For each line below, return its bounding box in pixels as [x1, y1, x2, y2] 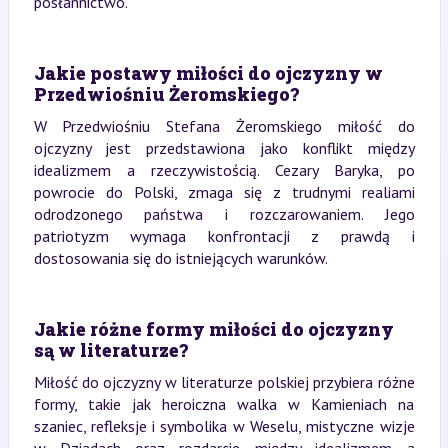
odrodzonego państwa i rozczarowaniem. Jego [33, 203, 415, 224]
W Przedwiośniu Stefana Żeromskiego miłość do [33, 115, 415, 136]
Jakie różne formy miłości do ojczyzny [33, 316, 394, 341]
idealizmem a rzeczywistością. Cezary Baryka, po [33, 159, 415, 180]
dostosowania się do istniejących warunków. [33, 247, 328, 268]
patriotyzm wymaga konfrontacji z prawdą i [33, 225, 415, 246]
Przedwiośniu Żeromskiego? [33, 81, 299, 106]
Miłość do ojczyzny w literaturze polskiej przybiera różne [33, 371, 415, 392]
